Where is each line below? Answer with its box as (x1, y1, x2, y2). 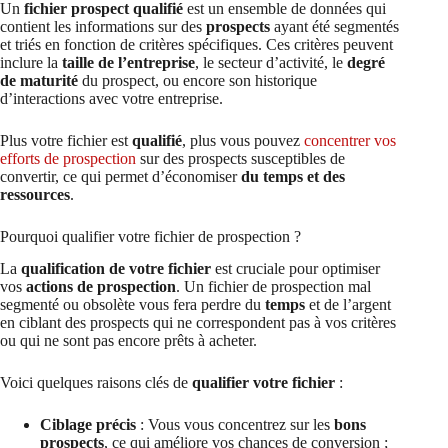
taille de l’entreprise (62, 53, 195, 71)
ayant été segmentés (270, 17, 399, 35)
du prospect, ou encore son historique (78, 71, 317, 89)
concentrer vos (304, 131, 396, 149)
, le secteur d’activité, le (195, 53, 347, 71)
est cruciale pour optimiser (211, 260, 380, 278)
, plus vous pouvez (182, 131, 304, 149)
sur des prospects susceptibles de (136, 149, 345, 167)
